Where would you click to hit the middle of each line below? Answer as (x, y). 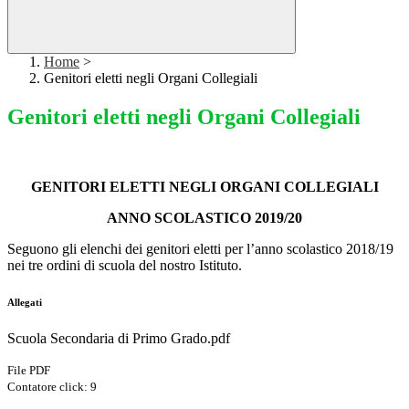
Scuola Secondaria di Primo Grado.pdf (119, 339)
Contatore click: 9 (52, 387)
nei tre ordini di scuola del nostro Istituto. (125, 266)
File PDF (29, 371)
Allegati (25, 303)
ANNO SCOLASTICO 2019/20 (204, 218)
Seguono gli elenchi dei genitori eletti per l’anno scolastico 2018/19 (200, 249)
